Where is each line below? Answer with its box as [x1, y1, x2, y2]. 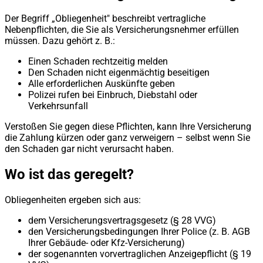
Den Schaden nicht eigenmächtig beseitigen [28, 67, 210, 79]
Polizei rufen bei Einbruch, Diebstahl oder [28, 89, 197, 101]
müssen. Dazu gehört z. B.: [5, 35, 115, 47]
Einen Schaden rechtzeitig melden [28, 56, 168, 68]
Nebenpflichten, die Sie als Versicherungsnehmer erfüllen [5, 24, 239, 36]
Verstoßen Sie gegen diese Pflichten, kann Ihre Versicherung [5, 121, 251, 133]
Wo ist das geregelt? [5, 166, 134, 183]
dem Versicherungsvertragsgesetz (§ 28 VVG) [28, 215, 216, 227]
